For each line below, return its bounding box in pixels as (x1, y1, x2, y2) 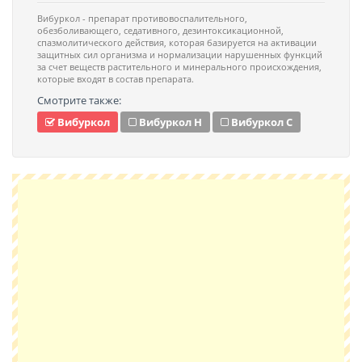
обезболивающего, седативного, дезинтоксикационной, (37, 24, 284, 36)
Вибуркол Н (139, 115, 202, 129)
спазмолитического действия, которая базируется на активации (37, 36, 317, 48)
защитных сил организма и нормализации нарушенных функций (37, 48, 322, 61)
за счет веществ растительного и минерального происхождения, (37, 61, 322, 73)
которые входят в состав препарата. (37, 73, 194, 85)
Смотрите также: (37, 93, 121, 107)
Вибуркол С (231, 115, 293, 129)
